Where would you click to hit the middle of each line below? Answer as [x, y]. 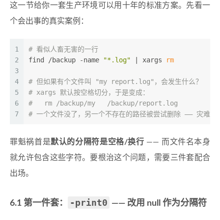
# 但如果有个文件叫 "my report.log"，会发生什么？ [115, 82]
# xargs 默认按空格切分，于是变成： [89, 93]
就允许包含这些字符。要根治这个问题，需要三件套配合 [110, 158]
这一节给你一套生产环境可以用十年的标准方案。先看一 [110, 6]
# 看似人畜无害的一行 [63, 49]
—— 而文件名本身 [177, 142]
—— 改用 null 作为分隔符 [158, 204]
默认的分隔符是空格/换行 [97, 142]
